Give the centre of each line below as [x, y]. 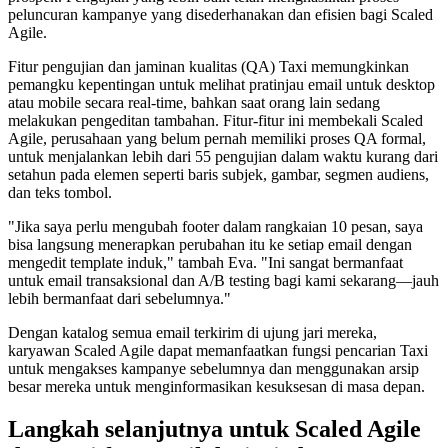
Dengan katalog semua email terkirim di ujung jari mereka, [192, 333]
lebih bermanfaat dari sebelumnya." [119, 299]
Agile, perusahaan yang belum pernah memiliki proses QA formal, [217, 139]
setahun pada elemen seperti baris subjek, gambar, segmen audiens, [218, 175]
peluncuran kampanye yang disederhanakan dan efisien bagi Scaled [220, 15]
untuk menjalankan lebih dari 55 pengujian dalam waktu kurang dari [223, 157]
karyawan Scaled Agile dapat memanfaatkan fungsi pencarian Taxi [218, 351]
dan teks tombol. [60, 193]
